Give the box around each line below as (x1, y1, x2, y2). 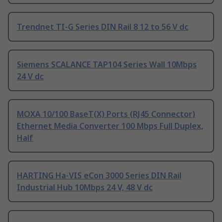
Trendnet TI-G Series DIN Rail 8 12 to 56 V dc (17, 21, 188, 33)
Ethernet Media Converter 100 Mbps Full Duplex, (17, 120, 203, 132)
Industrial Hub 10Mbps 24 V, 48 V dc (17, 182, 153, 193)
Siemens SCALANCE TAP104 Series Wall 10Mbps (17, 59, 197, 70)
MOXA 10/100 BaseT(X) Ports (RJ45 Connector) (17, 109, 195, 120)
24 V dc (17, 71, 44, 82)
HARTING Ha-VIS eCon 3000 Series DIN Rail (17, 170, 181, 181)
